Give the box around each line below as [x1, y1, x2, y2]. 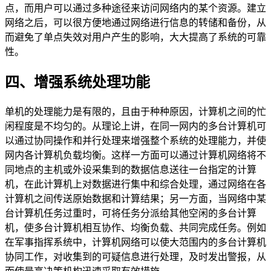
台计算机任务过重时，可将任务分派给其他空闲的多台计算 [5, 208, 256, 219]
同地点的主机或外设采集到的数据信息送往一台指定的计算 [5, 165, 256, 175]
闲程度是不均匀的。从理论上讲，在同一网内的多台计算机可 [5, 121, 266, 132]
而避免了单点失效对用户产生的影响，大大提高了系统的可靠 [5, 32, 266, 43]
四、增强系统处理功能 [5, 74, 150, 91]
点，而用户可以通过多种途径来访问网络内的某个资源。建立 [5, 3, 266, 14]
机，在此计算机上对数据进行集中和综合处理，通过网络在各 [5, 179, 266, 190]
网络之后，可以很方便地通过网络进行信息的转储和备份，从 [5, 18, 266, 28]
